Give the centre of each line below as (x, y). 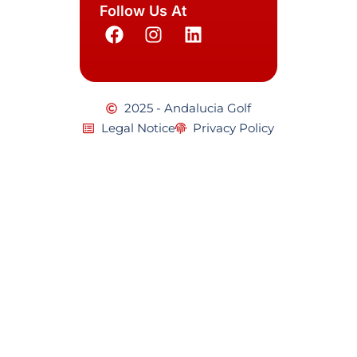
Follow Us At (143, 10)
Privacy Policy (233, 128)
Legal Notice (138, 128)
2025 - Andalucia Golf (187, 108)
